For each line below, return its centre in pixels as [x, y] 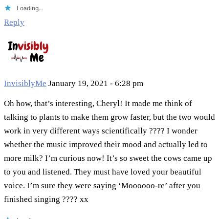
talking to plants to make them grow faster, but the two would [109, 117]
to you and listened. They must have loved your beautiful [103, 172]
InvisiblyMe [25, 84]
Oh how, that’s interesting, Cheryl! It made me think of [98, 104]
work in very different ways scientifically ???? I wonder [101, 131]
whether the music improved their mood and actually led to [106, 145]
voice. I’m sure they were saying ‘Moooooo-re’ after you [102, 186]
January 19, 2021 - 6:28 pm [96, 84]
